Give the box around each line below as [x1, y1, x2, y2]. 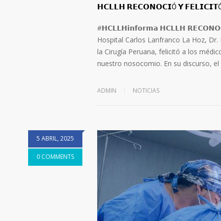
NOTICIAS [133, 86, 159, 95]
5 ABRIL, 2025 [37, 134, 74, 143]
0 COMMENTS [37, 152, 74, 161]
